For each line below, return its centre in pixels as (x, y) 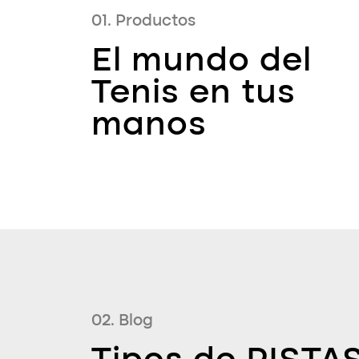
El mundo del (202, 61)
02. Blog (122, 321)
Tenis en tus (194, 93)
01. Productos (143, 21)
